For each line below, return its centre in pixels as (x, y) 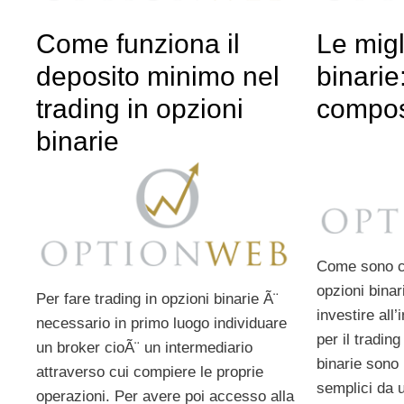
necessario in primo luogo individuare (161, 323)
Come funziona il (138, 43)
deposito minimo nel (158, 76)
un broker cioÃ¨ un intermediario (144, 347)
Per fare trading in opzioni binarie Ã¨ (157, 298)
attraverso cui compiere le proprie (150, 372)
